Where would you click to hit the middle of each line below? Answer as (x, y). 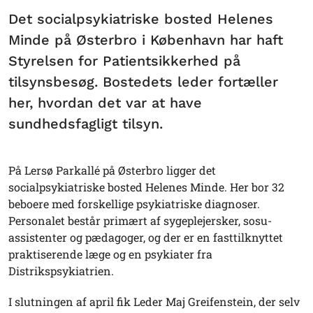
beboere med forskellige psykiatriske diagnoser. (134, 204)
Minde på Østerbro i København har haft (146, 40)
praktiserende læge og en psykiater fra (110, 254)
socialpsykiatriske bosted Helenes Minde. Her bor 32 (146, 187)
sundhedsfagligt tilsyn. (86, 124)
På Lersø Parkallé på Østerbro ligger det (112, 170)
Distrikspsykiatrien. (61, 271)
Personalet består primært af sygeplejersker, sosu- (140, 220)
